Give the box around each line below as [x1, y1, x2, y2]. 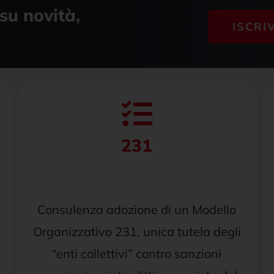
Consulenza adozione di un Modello [37, 202, 237, 217]
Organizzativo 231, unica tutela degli [32, 224, 241, 239]
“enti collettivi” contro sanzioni [52, 246, 222, 261]
